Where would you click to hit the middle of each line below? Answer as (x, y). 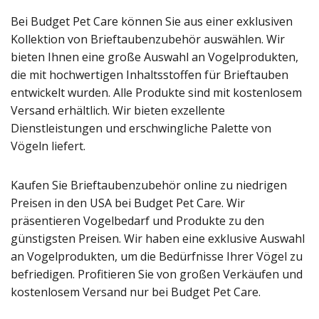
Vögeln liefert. (48, 146)
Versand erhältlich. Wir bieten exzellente (118, 110)
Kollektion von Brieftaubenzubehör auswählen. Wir (148, 39)
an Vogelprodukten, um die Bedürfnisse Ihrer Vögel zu (157, 256)
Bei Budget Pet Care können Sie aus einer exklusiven (152, 21)
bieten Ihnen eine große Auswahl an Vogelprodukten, (155, 57)
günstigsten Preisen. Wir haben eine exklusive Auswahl (158, 238)
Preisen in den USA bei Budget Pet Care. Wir (128, 203)
